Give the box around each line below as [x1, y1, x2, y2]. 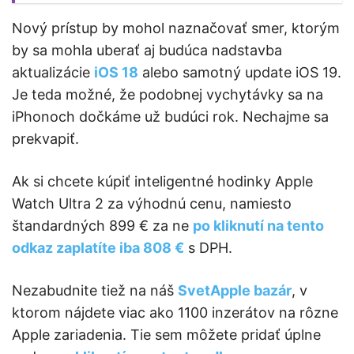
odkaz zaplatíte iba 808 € [12, 239, 184, 257]
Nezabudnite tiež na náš [12, 282, 178, 299]
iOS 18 [94, 64, 138, 81]
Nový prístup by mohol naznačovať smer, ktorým [12, 20, 340, 37]
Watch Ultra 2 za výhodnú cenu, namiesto [12, 195, 292, 213]
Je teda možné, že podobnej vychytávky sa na [12, 86, 323, 104]
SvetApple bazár [178, 282, 292, 299]
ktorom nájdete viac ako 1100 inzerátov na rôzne [12, 304, 338, 322]
